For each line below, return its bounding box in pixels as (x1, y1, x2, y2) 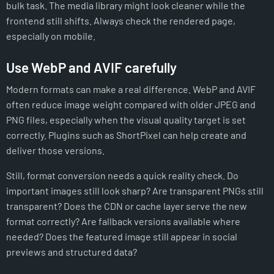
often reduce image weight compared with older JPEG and (6, 98, 256, 111)
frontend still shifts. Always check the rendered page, (6, 15, 235, 27)
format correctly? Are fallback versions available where (6, 215, 240, 228)
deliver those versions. (6, 144, 105, 157)
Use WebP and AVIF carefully (6, 59, 177, 76)
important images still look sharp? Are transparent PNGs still (6, 185, 264, 197)
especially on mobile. (6, 30, 95, 42)
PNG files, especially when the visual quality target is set (6, 114, 246, 126)
